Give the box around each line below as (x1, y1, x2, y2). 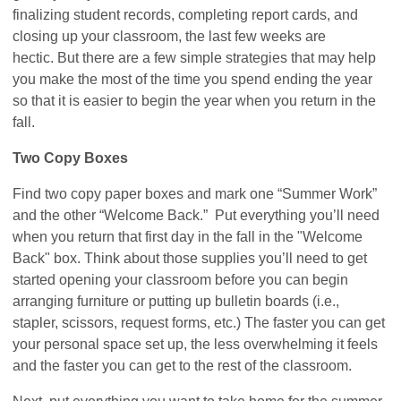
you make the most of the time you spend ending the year (13, 71, 373, 87)
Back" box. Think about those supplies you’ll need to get (13, 250, 368, 266)
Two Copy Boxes (13, 149, 129, 166)
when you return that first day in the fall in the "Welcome (13, 228, 363, 244)
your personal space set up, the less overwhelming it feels (13, 336, 379, 352)
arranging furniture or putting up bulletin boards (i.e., (13, 293, 340, 309)
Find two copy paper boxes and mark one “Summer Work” (13, 185, 378, 201)
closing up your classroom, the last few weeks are (13, 28, 327, 44)
